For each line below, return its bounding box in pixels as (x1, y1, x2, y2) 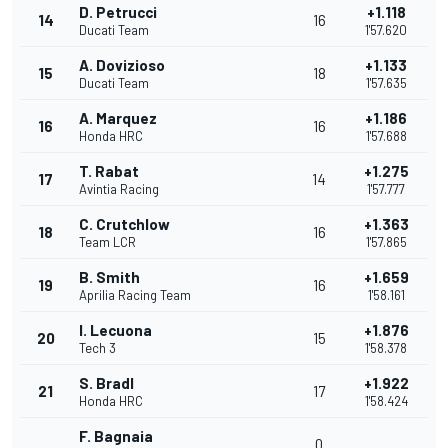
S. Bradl (79, 374, 134, 393)
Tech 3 (79, 340, 116, 357)
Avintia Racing (79, 181, 159, 198)
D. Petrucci (79, 3, 157, 22)
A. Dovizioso (79, 56, 165, 75)
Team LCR (79, 234, 136, 251)
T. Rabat (79, 162, 139, 181)
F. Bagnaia (79, 427, 153, 446)
